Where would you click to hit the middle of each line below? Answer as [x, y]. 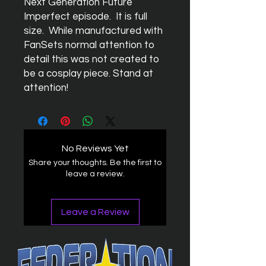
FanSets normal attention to [89, 45]
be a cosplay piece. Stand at [88, 74]
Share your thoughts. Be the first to [95, 163]
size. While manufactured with [93, 31]
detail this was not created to [91, 59]
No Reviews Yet [95, 148]
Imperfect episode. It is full [85, 17]
